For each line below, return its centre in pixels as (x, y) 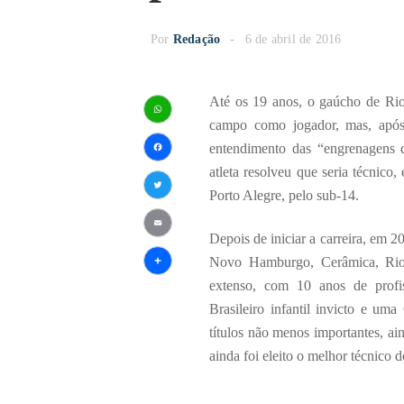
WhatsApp (204, 138)
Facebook (199, 176)
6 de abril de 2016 (293, 39)
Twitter (185, 214)
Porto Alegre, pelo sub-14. (284, 195)
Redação (197, 39)
